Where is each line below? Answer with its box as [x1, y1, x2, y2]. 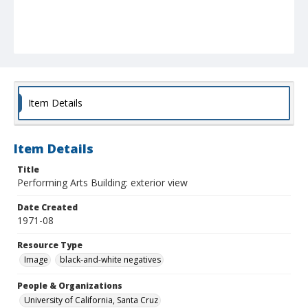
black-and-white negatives [60, 254, 161, 266]
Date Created [17, 201, 78, 214]
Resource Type [17, 239, 82, 252]
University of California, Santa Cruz [24, 294, 158, 307]
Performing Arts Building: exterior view [17, 176, 188, 190]
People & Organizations [17, 280, 122, 292]
